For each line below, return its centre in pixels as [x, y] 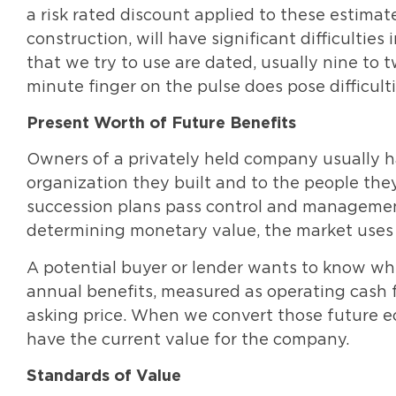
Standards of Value [104, 377]
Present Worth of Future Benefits [161, 123]
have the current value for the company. [188, 340]
